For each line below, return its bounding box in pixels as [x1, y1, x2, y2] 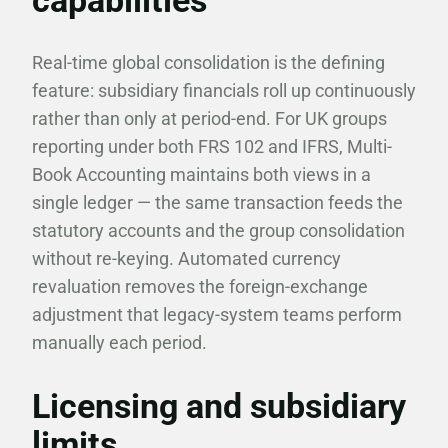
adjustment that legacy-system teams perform [32, 304, 402, 325]
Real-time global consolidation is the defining [32, 52, 385, 73]
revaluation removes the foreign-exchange [32, 276, 368, 297]
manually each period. [32, 332, 207, 353]
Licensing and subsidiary [32, 386, 406, 426]
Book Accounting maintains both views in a [32, 164, 371, 185]
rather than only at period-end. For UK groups [32, 108, 387, 129]
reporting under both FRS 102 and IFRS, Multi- [32, 136, 392, 157]
